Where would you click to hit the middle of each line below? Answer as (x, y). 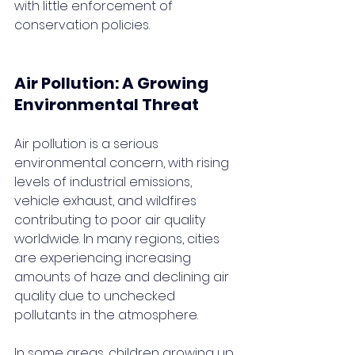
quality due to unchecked (96, 296)
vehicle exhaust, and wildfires (107, 201)
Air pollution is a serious (88, 144)
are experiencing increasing (104, 258)
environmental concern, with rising (123, 163)
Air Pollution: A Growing (113, 84)
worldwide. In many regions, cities (118, 239)
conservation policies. (82, 25)
